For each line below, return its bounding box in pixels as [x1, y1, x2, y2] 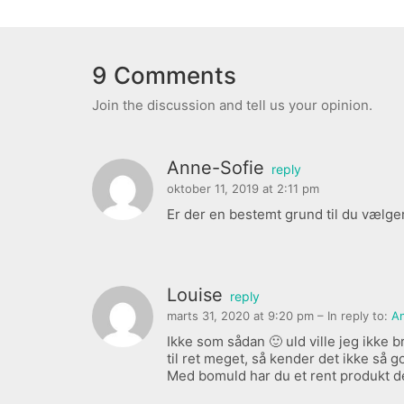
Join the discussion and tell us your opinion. [92, 96, 372, 115]
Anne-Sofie [167, 157, 264, 179]
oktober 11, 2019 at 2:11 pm [167, 181, 319, 197]
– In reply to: [317, 308, 391, 323]
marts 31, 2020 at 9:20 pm [167, 308, 317, 323]
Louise [167, 283, 223, 306]
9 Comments [92, 60, 236, 89]
